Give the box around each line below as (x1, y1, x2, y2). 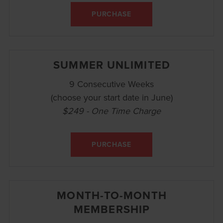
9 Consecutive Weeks (69, 77, 154, 90)
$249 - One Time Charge (62, 104, 161, 117)
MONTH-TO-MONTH (57, 187, 167, 203)
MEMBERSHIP (74, 201, 150, 217)
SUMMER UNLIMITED (53, 56, 170, 73)
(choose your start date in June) (50, 91, 173, 104)
